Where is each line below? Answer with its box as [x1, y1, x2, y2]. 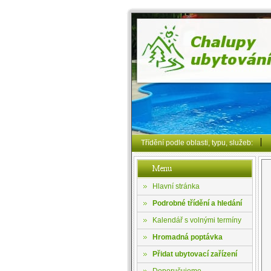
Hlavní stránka [152, 181, 200, 191]
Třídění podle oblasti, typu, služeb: [140, 138, 253, 147]
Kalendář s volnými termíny [152, 215, 241, 224]
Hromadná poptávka [152, 232, 223, 241]
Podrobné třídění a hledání [152, 198, 242, 207]
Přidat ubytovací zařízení [152, 249, 237, 258]
